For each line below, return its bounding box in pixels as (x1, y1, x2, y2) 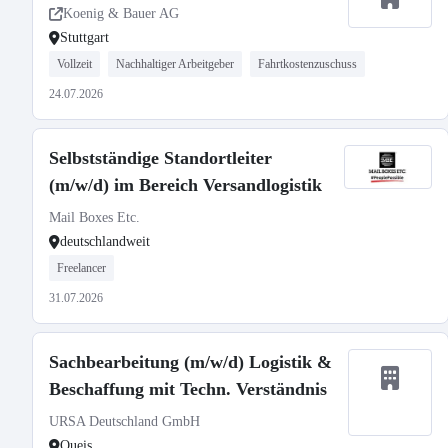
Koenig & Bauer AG (63, 6, 179, 21)
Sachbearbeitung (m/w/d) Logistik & (49, 352, 332, 372)
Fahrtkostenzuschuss (258, 57, 357, 71)
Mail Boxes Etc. (49, 210, 140, 225)
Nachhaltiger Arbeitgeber (116, 57, 234, 71)
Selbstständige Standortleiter (49, 148, 272, 168)
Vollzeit (57, 57, 92, 71)
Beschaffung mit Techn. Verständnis (49, 379, 327, 399)
